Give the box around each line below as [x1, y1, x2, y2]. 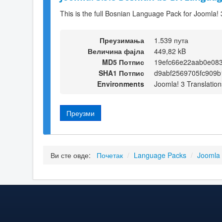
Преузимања [100, 35, 144, 45]
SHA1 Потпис [99, 67, 144, 78]
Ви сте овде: [51, 150, 95, 161]
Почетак [97, 150, 123, 161]
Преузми [66, 108, 95, 118]
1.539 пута [154, 35, 188, 45]
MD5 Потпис [102, 56, 144, 67]
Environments [97, 78, 144, 89]
